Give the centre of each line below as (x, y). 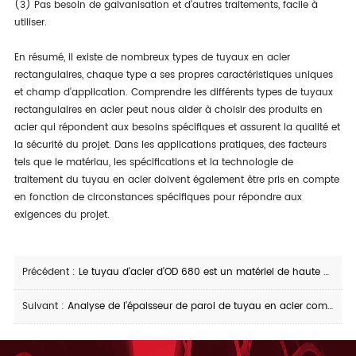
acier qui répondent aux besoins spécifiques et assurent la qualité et (177, 128)
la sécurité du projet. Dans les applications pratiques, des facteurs (170, 145)
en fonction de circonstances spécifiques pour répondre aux (158, 197)
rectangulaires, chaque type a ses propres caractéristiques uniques (173, 75)
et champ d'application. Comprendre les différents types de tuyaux (173, 93)
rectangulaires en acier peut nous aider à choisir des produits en (168, 110)
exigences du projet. (62, 215)
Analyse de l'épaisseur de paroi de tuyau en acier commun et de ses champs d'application (197, 306)
